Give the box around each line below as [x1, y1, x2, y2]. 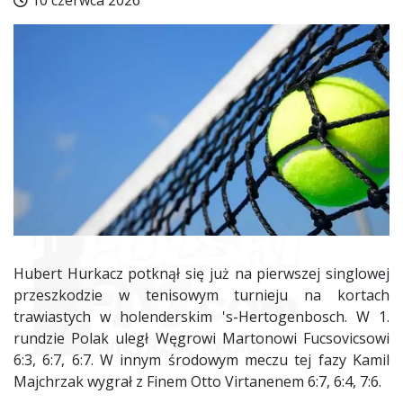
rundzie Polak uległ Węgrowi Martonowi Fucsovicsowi [13, 328, 390, 349]
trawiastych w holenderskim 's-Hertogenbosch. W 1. [13, 307, 390, 327]
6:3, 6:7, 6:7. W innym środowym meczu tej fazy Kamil [13, 350, 390, 371]
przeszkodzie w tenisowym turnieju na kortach [13, 285, 390, 306]
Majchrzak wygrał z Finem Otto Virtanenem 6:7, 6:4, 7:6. [13, 372, 381, 392]
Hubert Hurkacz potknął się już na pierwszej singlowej [13, 264, 390, 284]
